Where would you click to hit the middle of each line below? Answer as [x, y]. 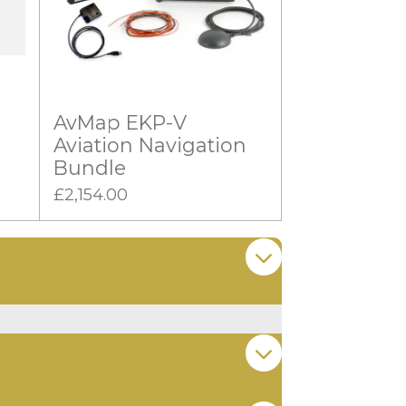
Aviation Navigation [150, 145]
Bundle [89, 167]
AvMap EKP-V [120, 122]
